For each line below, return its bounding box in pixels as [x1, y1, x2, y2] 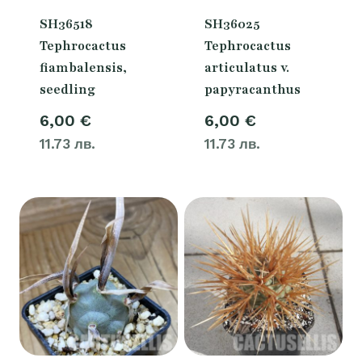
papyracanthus [204, 80, 301, 99]
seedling [39, 80, 95, 99]
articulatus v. [204, 58, 289, 77]
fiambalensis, [39, 58, 127, 77]
